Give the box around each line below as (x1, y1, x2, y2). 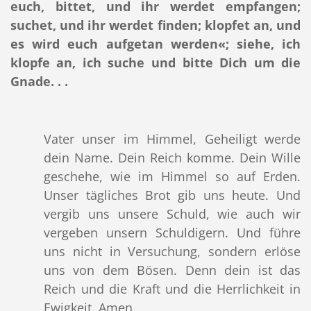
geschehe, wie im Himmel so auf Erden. (43, 168, 301, 185)
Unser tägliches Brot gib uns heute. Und (43, 187, 301, 204)
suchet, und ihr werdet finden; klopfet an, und (10, 17, 301, 34)
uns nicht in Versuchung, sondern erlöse (43, 243, 301, 260)
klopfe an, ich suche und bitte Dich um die (10, 54, 301, 72)
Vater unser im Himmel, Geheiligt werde (43, 131, 301, 148)
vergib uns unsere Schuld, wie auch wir (43, 205, 301, 223)
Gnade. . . (10, 73, 68, 90)
